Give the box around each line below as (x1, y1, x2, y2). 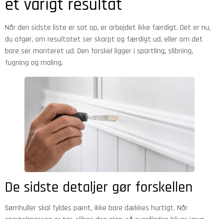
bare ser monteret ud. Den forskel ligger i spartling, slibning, (5, 45, 193, 56)
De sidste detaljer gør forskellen (5, 178, 193, 197)
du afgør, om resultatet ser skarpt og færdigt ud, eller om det (5, 34, 203, 44)
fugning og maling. (5, 57, 63, 68)
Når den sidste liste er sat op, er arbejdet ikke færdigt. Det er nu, (5, 22, 211, 33)
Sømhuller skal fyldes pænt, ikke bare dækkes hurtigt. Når (5, 203, 188, 214)
